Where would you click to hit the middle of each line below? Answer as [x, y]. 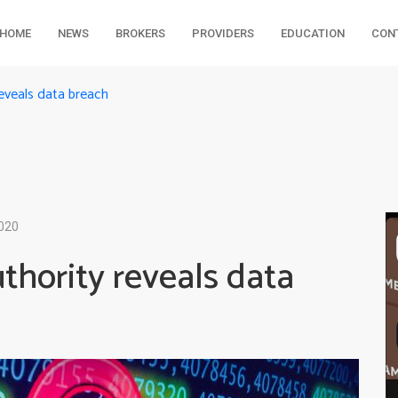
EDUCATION [312, 33]
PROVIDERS [223, 33]
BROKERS [140, 33]
